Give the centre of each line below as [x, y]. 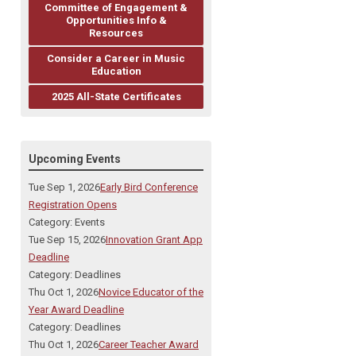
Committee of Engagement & [116, 8]
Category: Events [67, 222]
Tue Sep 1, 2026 [64, 187]
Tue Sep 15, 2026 [67, 240]
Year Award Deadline [76, 310]
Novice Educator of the [151, 292]
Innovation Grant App [154, 240]
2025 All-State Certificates [116, 97]
